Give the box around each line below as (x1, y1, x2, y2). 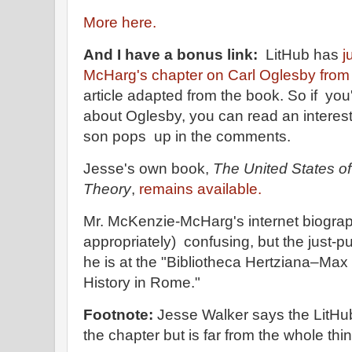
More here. (83, 14, 156, 31)
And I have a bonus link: (83, 46, 262, 64)
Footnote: (83, 306, 153, 323)
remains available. (139, 181, 266, 198)
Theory (83, 181, 131, 198)
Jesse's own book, (83, 160, 209, 178)
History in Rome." (83, 273, 204, 291)
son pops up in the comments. (83, 128, 295, 145)
